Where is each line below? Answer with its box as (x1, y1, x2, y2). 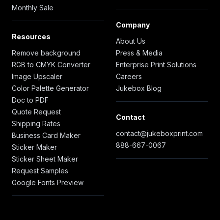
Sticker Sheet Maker (12, 154, 78, 163)
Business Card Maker (12, 131, 81, 139)
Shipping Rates (12, 119, 60, 128)
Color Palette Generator (12, 83, 89, 92)
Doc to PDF (12, 95, 49, 104)
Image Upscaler (12, 72, 62, 81)
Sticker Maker (12, 142, 57, 151)
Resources (12, 32, 51, 41)
